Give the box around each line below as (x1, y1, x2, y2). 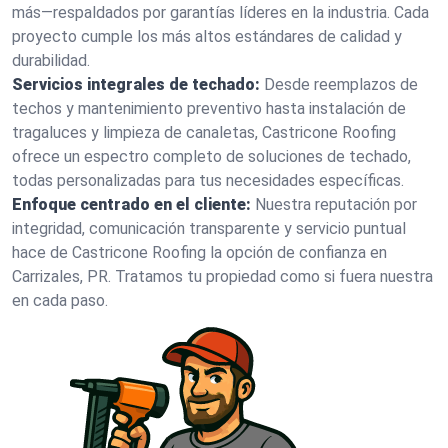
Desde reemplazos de (264, 75, 418, 94)
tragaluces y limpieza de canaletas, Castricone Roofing (12, 123, 396, 142)
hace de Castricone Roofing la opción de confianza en (12, 243, 387, 262)
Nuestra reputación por (255, 195, 417, 214)
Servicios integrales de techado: (12, 75, 260, 94)
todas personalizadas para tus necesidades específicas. (12, 171, 404, 190)
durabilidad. (12, 51, 90, 70)
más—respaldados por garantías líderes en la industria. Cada (12, 3, 429, 22)
